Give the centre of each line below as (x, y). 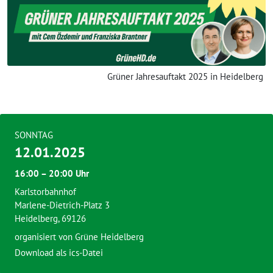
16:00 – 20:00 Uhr (52, 174)
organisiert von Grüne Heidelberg (79, 237)
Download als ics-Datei (59, 253)
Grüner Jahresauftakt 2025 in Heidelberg (185, 77)
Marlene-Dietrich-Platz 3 (62, 205)
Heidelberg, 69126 (50, 219)
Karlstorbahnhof (45, 192)
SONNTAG (34, 135)
